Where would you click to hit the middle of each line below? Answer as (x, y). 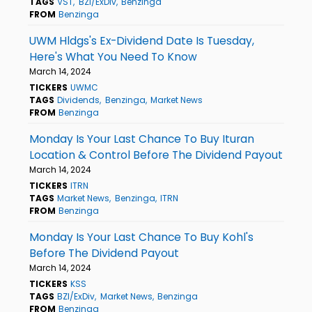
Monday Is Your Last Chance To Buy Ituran (142, 139)
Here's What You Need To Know (113, 56)
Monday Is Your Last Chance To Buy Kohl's (141, 237)
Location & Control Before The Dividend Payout (156, 155)
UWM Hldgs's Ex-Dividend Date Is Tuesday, (142, 40)
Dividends (79, 100)
